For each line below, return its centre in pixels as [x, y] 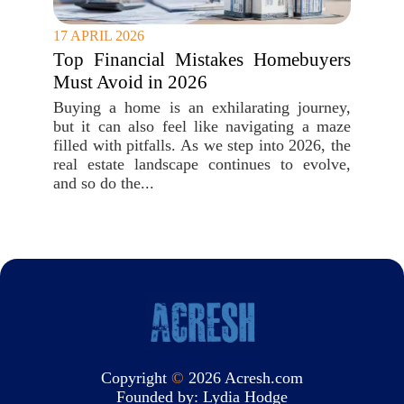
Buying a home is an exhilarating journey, [202, 107]
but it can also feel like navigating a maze [202, 126]
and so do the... [104, 183]
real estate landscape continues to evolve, [202, 164]
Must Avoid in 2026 [130, 82]
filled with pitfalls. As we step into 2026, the [202, 145]
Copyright [136, 377]
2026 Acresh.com [243, 377]
